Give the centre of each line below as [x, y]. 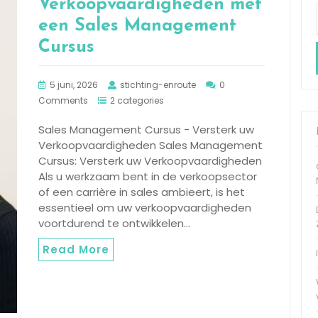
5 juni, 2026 [74, 85]
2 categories [137, 101]
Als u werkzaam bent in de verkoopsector [148, 177]
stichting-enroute [158, 85]
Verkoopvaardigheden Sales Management [150, 146]
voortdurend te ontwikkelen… [114, 224]
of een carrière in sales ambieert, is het [142, 192]
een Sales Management [137, 26]
